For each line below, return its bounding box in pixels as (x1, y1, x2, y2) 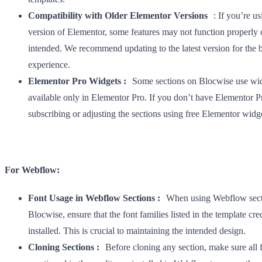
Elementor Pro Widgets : (28, 76, 126, 87)
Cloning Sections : (28, 242, 99, 253)
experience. (28, 60, 70, 70)
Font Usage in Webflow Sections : (28, 193, 160, 204)
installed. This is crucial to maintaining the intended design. (28, 226, 246, 236)
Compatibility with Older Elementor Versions (28, 11, 208, 21)
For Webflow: (5, 165, 60, 175)
